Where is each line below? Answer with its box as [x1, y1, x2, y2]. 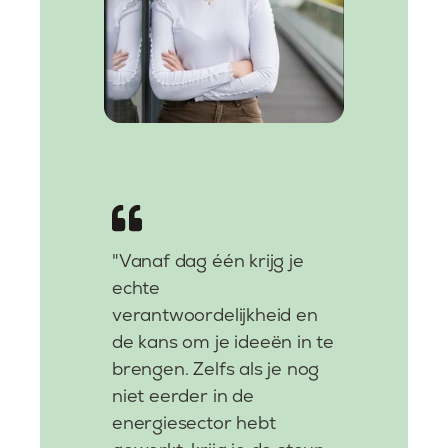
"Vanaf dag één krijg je [112, 248, 304, 272]
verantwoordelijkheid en [112, 302, 318, 326]
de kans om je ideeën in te [112, 329, 335, 353]
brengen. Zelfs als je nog [112, 356, 320, 380]
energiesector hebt [112, 410, 276, 434]
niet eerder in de [112, 383, 254, 407]
